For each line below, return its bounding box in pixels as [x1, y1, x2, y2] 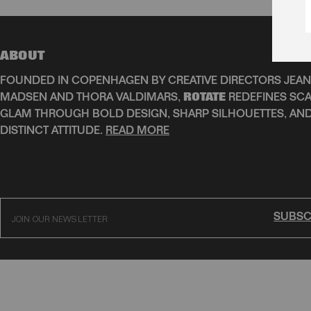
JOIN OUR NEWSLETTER [12, 216, 108, 224]
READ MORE [106, 126, 169, 137]
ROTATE [183, 93, 226, 104]
